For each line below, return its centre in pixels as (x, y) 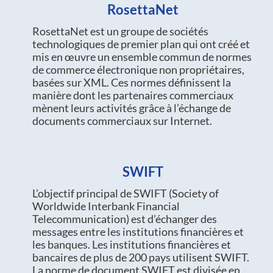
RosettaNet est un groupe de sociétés (120, 31)
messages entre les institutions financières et (138, 231)
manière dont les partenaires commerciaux (133, 95)
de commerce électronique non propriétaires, (138, 69)
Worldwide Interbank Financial (106, 206)
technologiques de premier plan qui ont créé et (141, 44)
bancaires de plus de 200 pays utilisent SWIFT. (140, 257)
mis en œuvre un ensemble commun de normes (142, 56)
